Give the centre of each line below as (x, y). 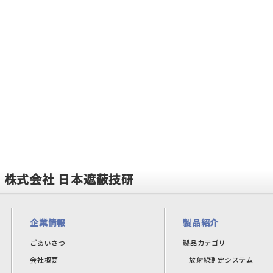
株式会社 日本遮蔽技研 (69, 179)
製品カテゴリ (204, 243)
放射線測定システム (221, 260)
